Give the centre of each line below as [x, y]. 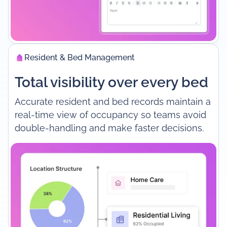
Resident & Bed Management [80, 58]
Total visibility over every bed [111, 82]
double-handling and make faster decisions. [109, 128]
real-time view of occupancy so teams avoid [110, 115]
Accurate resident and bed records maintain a [112, 101]
